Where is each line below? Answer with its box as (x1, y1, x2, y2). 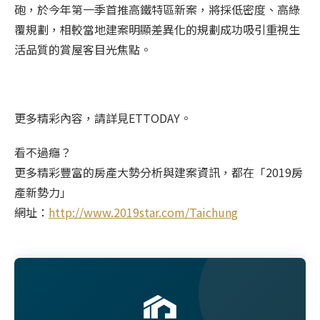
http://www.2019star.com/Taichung (49, 204, 238, 221)
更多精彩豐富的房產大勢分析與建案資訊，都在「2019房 (14, 164, 303, 181)
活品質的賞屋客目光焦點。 (14, 41, 151, 58)
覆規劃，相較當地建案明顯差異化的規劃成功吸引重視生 (14, 21, 300, 38)
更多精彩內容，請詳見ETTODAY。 (14, 109, 191, 126)
